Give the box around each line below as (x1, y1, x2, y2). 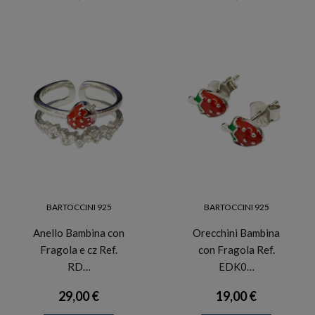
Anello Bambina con (33, 226, 124, 240)
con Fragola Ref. (198, 243, 275, 257)
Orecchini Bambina (193, 226, 280, 240)
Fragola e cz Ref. (40, 243, 117, 257)
